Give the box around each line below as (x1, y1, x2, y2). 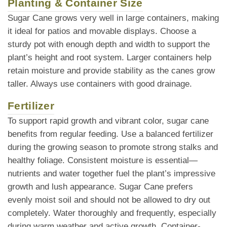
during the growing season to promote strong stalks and (8, 142, 218, 152)
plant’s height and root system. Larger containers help (8, 52, 211, 62)
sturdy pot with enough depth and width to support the (8, 39, 210, 49)
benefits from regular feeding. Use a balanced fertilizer (8, 129, 213, 139)
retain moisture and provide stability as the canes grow (8, 65, 215, 75)
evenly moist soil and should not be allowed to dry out (8, 195, 210, 205)
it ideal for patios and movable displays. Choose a (8, 26, 196, 36)
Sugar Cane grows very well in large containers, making (8, 13, 219, 23)
